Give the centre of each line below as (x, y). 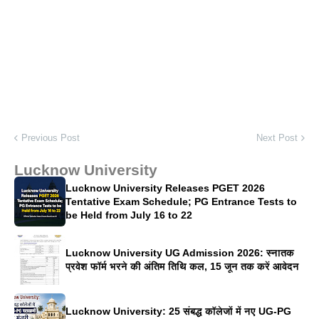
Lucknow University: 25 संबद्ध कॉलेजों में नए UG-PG (178, 311)
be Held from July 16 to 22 (129, 215)
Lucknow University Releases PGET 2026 (165, 188)
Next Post (277, 138)
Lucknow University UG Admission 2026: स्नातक (180, 253)
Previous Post (51, 138)
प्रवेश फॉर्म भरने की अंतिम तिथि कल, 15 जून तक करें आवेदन (182, 266)
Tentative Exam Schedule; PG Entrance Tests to (181, 201)
